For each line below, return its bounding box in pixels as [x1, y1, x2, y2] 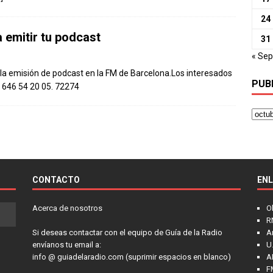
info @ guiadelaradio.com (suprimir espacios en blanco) [32, 252, 231, 261]
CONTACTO [32, 174, 80, 185]
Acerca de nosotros [32, 203, 102, 213]
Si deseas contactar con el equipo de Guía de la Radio [32, 227, 222, 237]
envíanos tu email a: [32, 239, 101, 249]
